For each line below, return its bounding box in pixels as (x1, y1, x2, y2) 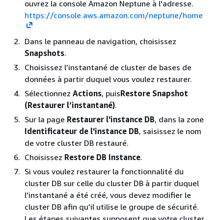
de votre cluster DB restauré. (25, 137, 129, 148)
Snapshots (25, 48, 64, 58)
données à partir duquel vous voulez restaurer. (25, 74, 192, 84)
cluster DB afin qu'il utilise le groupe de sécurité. (25, 201, 199, 212)
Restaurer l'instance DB (67, 114, 155, 124)
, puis (102, 88, 120, 98)
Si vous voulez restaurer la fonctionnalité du (25, 166, 184, 176)
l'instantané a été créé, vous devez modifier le (25, 190, 191, 200)
